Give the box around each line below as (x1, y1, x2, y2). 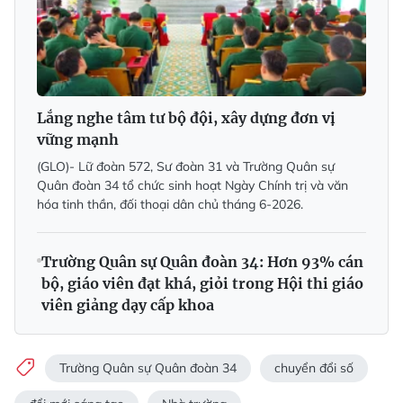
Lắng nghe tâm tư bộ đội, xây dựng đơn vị (37, 108, 336, 127)
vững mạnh (37, 130, 119, 148)
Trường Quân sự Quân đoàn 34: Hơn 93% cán (41, 252, 363, 271)
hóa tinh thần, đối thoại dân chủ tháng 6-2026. (37, 195, 303, 212)
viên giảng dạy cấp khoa (41, 295, 214, 314)
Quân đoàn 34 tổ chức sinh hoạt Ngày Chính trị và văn (37, 176, 348, 193)
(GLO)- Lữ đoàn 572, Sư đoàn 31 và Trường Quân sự (37, 157, 335, 175)
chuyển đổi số (274, 360, 354, 377)
